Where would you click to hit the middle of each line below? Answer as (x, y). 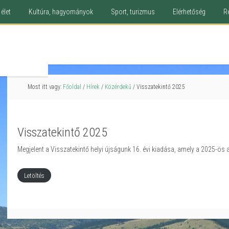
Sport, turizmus (133, 12)
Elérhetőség (189, 12)
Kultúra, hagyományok (61, 12)
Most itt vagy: (45, 87)
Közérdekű (118, 87)
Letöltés (34, 175)
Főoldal (72, 87)
